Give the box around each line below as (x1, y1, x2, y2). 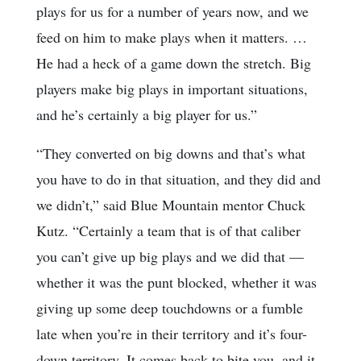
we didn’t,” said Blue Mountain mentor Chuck (36, 194, 305, 214)
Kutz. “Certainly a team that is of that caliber (36, 220, 301, 240)
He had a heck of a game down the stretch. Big (36, 52, 311, 73)
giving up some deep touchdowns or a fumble (36, 297, 303, 317)
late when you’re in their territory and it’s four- (36, 323, 307, 343)
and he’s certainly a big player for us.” (36, 104, 257, 124)
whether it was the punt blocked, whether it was (36, 272, 317, 292)
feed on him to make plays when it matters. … (36, 27, 307, 47)
